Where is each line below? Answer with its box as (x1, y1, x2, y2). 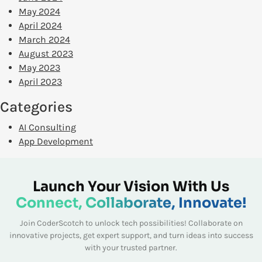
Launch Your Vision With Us (33, 178, 229, 196)
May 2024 (19, 6, 60, 18)
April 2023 (19, 76, 62, 88)
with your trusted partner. (85, 243, 177, 253)
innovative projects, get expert (9, 230, 121, 241)
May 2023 (19, 62, 60, 74)
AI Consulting (19, 122, 76, 133)
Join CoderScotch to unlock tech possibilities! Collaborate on (19, 218, 243, 229)
